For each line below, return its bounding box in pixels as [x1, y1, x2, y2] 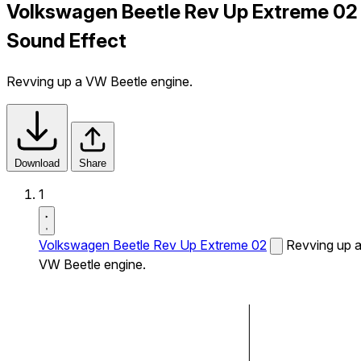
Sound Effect [6, 28, 127, 52]
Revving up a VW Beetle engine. [6, 73, 193, 89]
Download [15, 156, 60, 169]
